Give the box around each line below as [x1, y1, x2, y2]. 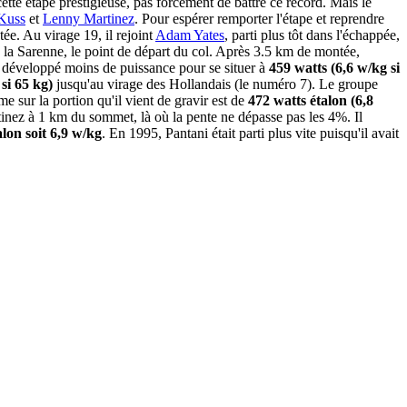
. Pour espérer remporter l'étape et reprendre [134, 11, 384, 27]
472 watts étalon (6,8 [248, 93, 373, 109]
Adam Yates [155, 27, 224, 44]
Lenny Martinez [43, 11, 134, 27]
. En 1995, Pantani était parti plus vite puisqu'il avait [102, 125, 399, 142]
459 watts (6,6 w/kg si [269, 60, 400, 76]
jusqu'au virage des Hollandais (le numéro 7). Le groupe [53, 76, 378, 93]
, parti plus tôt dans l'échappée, [224, 27, 400, 44]
